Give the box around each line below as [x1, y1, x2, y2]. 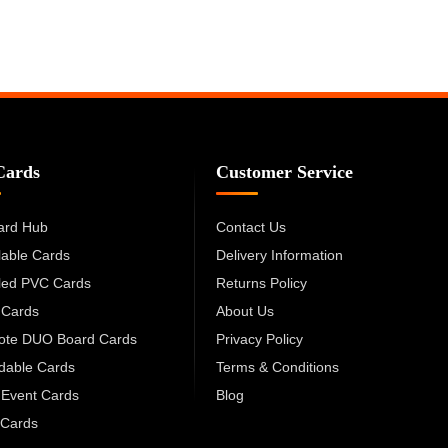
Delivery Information [215, 246, 343, 263]
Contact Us [215, 218, 286, 235]
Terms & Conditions [215, 358, 339, 375]
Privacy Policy [215, 330, 303, 347]
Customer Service [215, 161, 353, 182]
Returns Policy [215, 274, 307, 291]
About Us [215, 302, 274, 319]
